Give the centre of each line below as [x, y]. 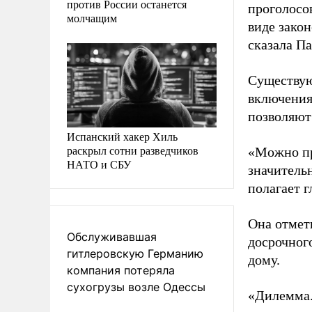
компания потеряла [121, 270]
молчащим [92, 17]
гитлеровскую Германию [135, 253]
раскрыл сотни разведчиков [133, 150]
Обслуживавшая [112, 236]
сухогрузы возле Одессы [136, 287]
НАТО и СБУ [99, 164]
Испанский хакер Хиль [122, 136]
